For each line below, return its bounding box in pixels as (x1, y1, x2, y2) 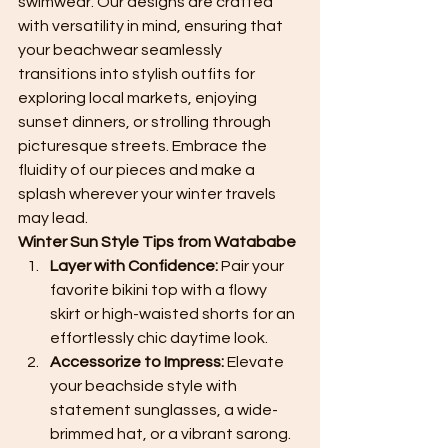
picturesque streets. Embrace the (18, 138, 270, 155)
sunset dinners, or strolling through (18, 114, 274, 131)
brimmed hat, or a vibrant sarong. (50, 426, 291, 443)
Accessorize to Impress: (50, 354, 224, 371)
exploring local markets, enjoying (18, 90, 260, 107)
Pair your (218, 258, 287, 275)
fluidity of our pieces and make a (18, 162, 258, 179)
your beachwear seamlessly (18, 42, 225, 59)
